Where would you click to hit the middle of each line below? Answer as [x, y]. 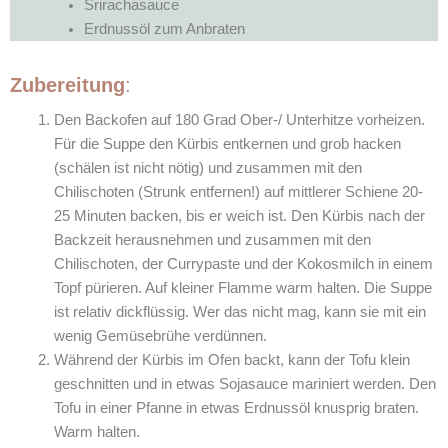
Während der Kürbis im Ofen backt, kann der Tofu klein [231, 359]
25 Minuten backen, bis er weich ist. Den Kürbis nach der [239, 215]
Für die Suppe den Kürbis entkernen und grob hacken [227, 143]
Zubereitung [67, 84]
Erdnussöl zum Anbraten [164, 28]
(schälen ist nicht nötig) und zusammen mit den [207, 167]
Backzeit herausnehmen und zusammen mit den [212, 239]
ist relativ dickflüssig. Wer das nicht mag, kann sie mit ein [239, 311]
